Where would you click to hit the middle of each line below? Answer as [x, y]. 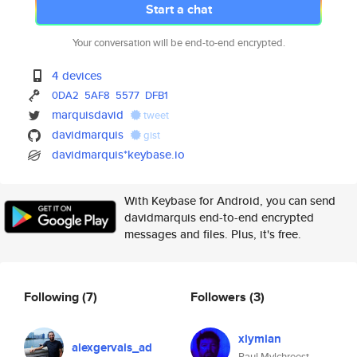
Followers [220, 296]
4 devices [77, 75]
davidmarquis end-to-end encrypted [219, 217]
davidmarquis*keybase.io [119, 154]
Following [53, 296]
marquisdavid [88, 114]
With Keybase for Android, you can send [230, 200]
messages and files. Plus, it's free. [213, 234]
